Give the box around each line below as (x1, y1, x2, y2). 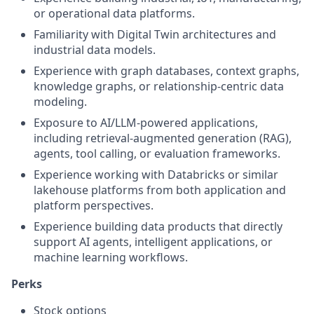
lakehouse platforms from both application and (34, 182, 286, 198)
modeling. (34, 94, 87, 109)
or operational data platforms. (34, 6, 195, 21)
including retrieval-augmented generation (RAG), (34, 130, 292, 146)
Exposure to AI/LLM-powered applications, (34, 115, 258, 130)
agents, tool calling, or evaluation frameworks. (34, 146, 280, 161)
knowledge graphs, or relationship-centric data (34, 78, 284, 94)
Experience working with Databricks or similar (34, 167, 278, 182)
